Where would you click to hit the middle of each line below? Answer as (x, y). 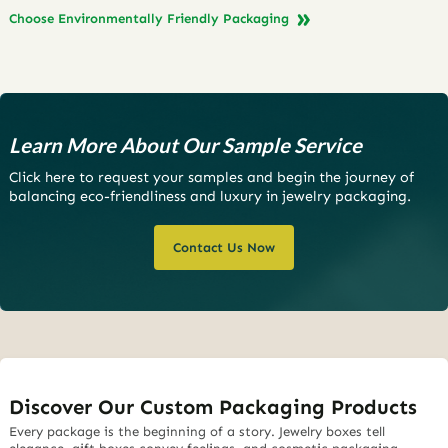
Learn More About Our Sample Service (186, 145)
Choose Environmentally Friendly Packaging (151, 19)
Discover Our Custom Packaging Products (213, 406)
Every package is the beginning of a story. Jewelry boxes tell (197, 432)
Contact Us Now (224, 248)
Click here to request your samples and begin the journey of (212, 177)
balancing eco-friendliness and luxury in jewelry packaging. (210, 196)
